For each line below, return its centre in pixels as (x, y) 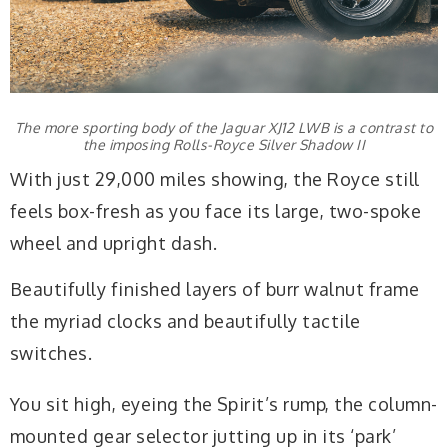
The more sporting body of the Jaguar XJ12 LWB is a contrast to (224, 127)
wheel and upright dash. (114, 243)
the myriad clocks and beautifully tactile (185, 320)
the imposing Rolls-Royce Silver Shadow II (224, 144)
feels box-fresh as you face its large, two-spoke (216, 211)
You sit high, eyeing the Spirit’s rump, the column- (224, 404)
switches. (51, 352)
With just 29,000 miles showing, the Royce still (215, 179)
